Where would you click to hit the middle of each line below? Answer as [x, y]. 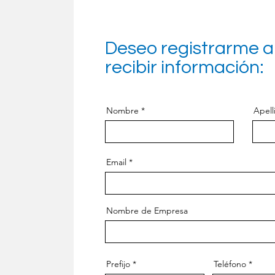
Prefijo [118, 264]
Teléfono [230, 264]
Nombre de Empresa [147, 211]
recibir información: [184, 67]
